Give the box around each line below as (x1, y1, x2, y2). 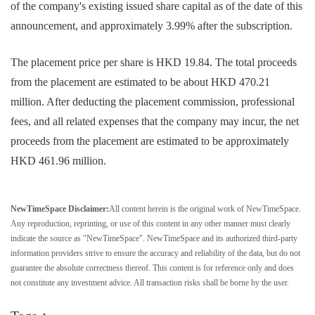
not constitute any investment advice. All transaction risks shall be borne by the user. (11, 278, 289, 288)
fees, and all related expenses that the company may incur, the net (11, 115, 299, 127)
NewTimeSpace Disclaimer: (11, 204, 109, 214)
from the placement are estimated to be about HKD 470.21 (11, 76, 270, 88)
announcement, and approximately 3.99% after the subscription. (11, 20, 292, 32)
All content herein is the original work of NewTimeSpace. (109, 204, 301, 214)
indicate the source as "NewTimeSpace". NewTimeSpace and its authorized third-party (11, 233, 297, 243)
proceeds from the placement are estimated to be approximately (11, 135, 289, 147)
